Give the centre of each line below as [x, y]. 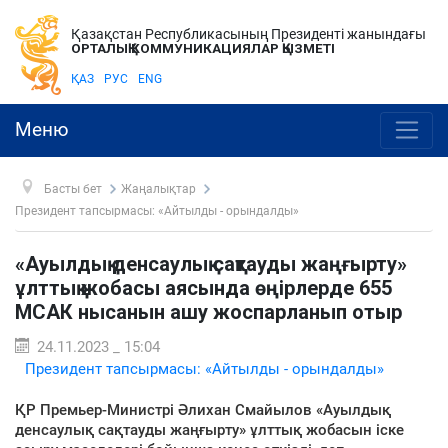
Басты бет [72, 188]
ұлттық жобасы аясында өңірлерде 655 [203, 287]
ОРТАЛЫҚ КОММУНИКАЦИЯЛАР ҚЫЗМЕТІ [203, 48]
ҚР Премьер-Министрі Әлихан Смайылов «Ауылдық [203, 409]
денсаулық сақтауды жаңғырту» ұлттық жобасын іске [209, 429]
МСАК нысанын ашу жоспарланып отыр [208, 311]
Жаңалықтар [158, 188]
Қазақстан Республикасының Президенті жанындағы [248, 34]
